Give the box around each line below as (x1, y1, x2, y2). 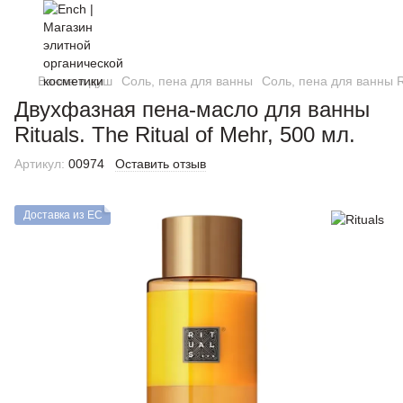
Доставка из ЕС (23, 209, 103, 221)
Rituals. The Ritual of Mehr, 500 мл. (14, 122, 355, 147)
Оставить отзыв (115, 157, 206, 171)
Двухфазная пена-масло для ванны (14, 97, 370, 121)
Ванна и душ (38, 74, 112, 88)
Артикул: (14, 157, 65, 171)
